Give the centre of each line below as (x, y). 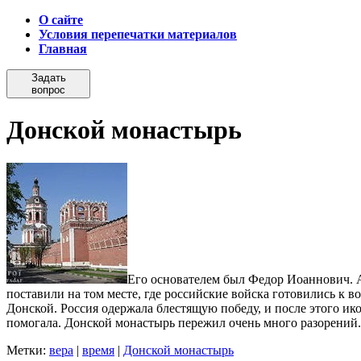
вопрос (48, 90)
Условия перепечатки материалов (138, 34)
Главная (63, 49)
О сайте (61, 20)
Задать (48, 78)
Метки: (28, 350)
